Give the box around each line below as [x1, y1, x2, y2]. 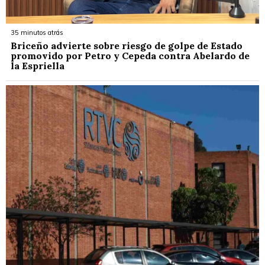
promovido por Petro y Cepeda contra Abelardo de [11, 50, 250, 62]
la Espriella [11, 60, 64, 72]
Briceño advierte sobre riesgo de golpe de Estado [11, 40, 243, 52]
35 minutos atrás [11, 28, 63, 37]
